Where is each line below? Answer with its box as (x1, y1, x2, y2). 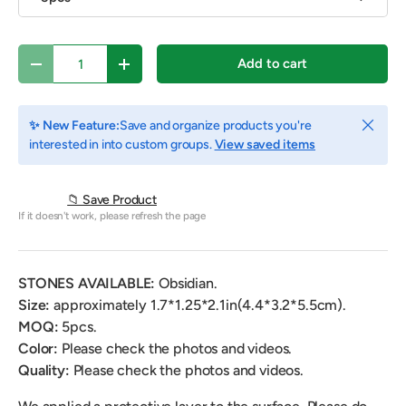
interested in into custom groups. (29, 137, 215, 153)
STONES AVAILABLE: (18, 275, 159, 293)
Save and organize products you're (119, 118, 312, 134)
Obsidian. (159, 275, 217, 293)
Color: (18, 340, 62, 358)
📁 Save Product (67, 192, 157, 208)
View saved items (214, 137, 316, 153)
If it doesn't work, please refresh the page (18, 209, 207, 223)
